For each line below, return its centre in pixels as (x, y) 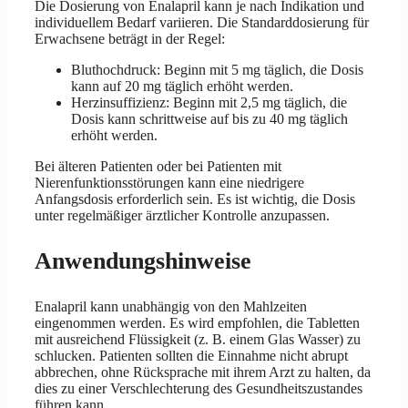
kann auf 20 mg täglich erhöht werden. (182, 86)
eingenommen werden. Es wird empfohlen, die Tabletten (197, 322)
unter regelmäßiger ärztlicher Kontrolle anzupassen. (182, 215)
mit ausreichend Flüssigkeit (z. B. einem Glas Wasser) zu (198, 339)
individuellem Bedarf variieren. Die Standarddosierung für (202, 22)
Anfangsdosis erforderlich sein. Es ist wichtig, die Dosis (195, 199)
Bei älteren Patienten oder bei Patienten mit (158, 166)
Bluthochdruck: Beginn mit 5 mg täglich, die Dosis (217, 69)
